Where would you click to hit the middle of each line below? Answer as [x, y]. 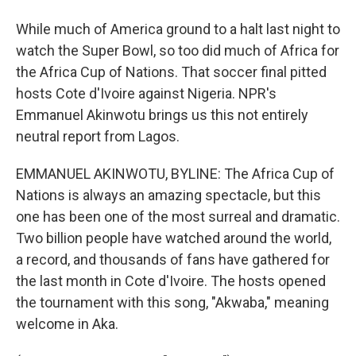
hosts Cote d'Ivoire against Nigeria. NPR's [146, 93]
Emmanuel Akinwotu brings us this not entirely [162, 115]
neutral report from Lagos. [98, 136]
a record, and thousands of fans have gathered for [173, 259]
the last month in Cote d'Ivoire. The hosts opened [171, 281]
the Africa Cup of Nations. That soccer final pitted [171, 72]
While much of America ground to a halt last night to [178, 29]
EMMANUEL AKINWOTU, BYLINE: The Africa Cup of [175, 174]
